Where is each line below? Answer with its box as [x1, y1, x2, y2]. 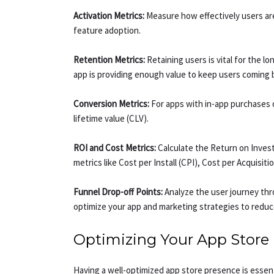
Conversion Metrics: [73, 98, 150, 110]
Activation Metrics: [73, 10, 145, 22]
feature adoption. [73, 24, 141, 37]
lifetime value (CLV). [73, 113, 149, 125]
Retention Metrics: [73, 54, 147, 66]
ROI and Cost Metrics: [73, 142, 157, 154]
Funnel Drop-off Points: [73, 186, 163, 198]
